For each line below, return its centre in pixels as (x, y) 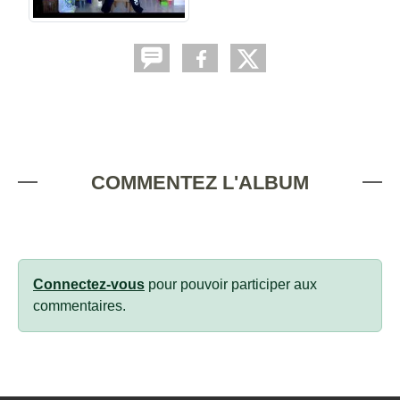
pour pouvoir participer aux (231, 284)
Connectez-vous (89, 284)
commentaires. (79, 305)
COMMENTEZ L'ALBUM (200, 182)
